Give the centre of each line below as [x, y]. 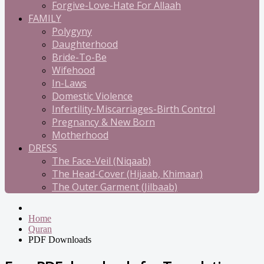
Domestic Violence [92, 96]
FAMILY [45, 18]
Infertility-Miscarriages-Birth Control [133, 109]
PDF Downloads [60, 240]
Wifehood [73, 70]
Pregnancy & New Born [103, 122]
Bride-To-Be [79, 57]
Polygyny [72, 31]
